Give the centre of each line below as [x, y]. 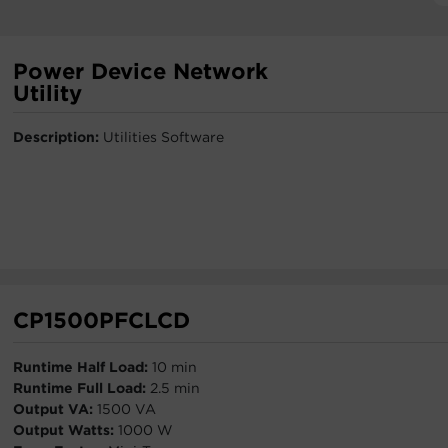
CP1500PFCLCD [101, 320]
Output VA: [55, 409]
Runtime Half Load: [82, 367]
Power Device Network [140, 71]
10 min [174, 367]
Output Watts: [65, 430]
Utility [47, 93]
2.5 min [175, 388]
